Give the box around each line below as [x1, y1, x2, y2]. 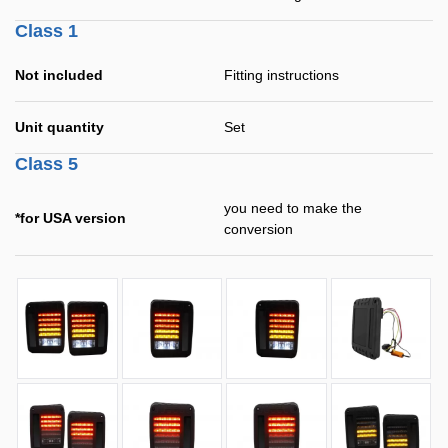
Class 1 [15, 21, 78, 41]
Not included [15, 67, 103, 83]
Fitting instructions [224, 67, 339, 83]
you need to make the [224, 200, 362, 216]
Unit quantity [15, 119, 104, 135]
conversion [224, 221, 293, 237]
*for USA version [15, 210, 126, 226]
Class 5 [15, 154, 78, 174]
